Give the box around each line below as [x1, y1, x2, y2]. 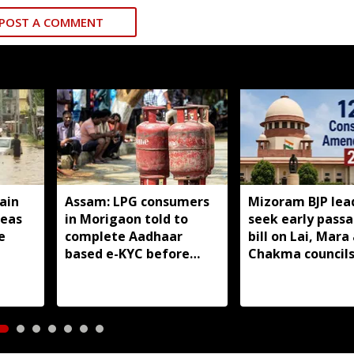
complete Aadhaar [65, 227, 183, 245]
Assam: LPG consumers [65, 192, 209, 210]
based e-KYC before [65, 244, 190, 262]
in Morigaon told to [65, 209, 188, 228]
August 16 [65, 262, 128, 280]
